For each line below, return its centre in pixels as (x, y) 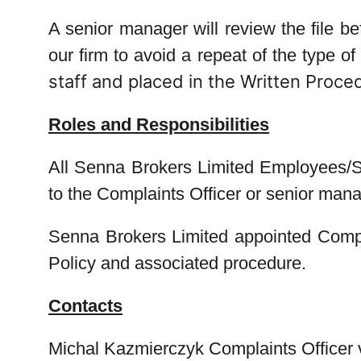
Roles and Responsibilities (159, 124)
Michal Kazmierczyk (126, 349)
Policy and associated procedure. (177, 263)
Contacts (85, 306)
